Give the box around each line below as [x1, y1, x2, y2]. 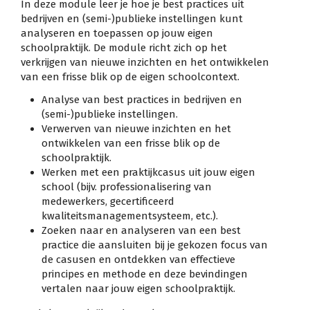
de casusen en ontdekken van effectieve [42, 253, 235, 266]
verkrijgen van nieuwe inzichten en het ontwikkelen [21, 56, 269, 69]
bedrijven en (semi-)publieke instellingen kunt [21, 12, 243, 26]
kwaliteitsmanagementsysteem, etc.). [42, 209, 218, 222]
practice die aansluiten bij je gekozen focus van [42, 238, 268, 251]
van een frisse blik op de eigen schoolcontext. [21, 71, 239, 84]
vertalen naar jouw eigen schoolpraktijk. [42, 282, 235, 295]
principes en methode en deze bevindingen [42, 267, 248, 280]
